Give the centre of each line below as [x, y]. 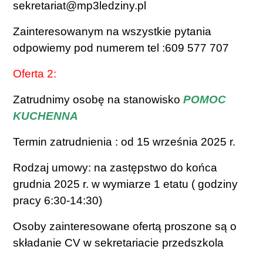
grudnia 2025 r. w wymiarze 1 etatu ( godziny [126, 184]
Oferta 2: [35, 74]
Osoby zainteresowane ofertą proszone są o [125, 226]
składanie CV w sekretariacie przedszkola [119, 243]
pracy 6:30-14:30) [58, 200]
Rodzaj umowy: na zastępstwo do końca [115, 168]
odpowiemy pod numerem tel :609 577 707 [121, 48]
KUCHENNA [46, 116]
